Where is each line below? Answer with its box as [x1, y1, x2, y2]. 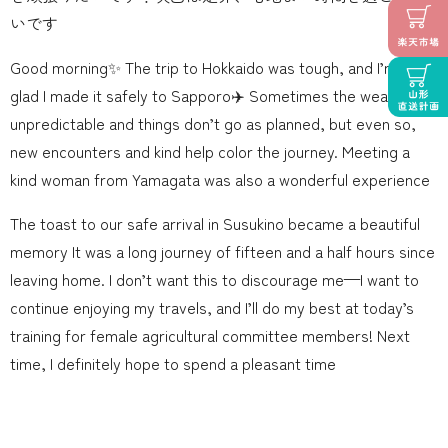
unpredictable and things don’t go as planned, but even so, [10, 111, 416, 136]
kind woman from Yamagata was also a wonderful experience [10, 167, 430, 192]
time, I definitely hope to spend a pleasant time [10, 351, 336, 376]
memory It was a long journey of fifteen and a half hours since [10, 239, 435, 264]
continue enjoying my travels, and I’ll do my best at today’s [10, 295, 414, 320]
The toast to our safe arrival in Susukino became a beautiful [10, 211, 420, 236]
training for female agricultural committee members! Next [10, 323, 410, 348]
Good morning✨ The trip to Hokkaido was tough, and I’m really [10, 55, 438, 80]
